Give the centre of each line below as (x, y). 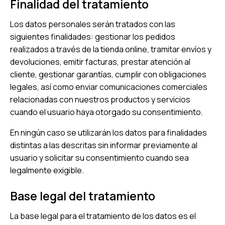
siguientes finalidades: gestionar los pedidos (93, 37)
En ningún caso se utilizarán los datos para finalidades (108, 133)
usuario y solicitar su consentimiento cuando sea (99, 158)
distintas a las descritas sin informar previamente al (104, 145)
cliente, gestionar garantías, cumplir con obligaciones (108, 75)
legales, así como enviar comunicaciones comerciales (109, 87)
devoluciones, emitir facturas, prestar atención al (100, 62)
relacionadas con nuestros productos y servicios (100, 100)
